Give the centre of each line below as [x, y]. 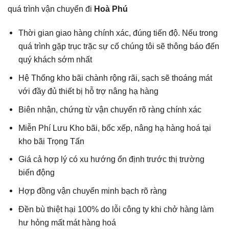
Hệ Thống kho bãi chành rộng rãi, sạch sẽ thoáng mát [116, 78]
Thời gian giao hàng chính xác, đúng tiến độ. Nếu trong [118, 33]
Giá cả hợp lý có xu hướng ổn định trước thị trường [112, 159]
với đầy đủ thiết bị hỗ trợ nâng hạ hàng [89, 91]
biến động [37, 173]
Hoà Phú [111, 9]
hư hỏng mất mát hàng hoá [67, 223]
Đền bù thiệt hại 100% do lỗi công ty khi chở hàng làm [116, 209]
